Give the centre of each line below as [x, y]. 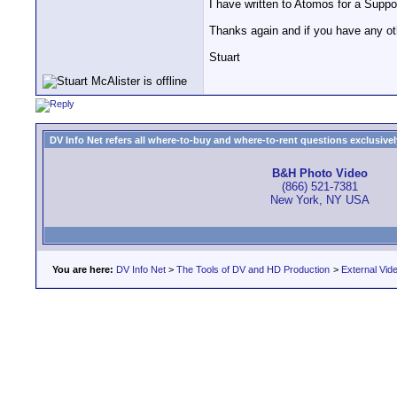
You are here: [83, 269]
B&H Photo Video [320, 174]
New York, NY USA [320, 200]
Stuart [225, 58]
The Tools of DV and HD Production [253, 269]
